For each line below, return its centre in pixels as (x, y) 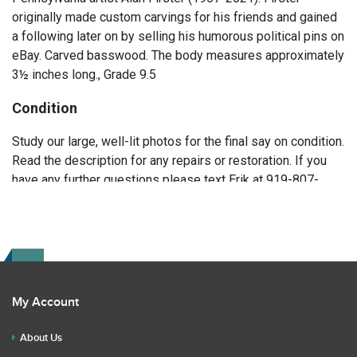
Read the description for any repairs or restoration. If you (169, 161)
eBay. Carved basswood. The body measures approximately (178, 55)
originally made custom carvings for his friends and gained (175, 17)
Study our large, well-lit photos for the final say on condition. (178, 141)
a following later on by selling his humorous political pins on (178, 36)
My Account (45, 302)
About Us (41, 338)
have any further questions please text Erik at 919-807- (165, 180)
